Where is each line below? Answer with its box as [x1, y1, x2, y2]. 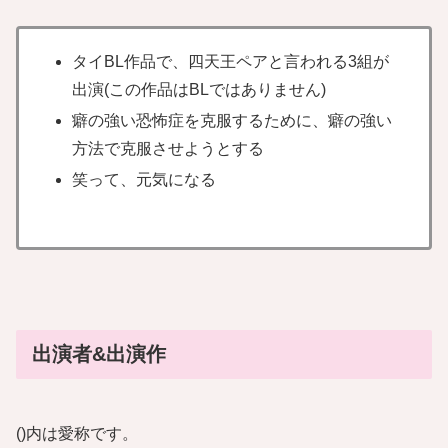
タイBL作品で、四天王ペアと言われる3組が [72, 52, 390, 70]
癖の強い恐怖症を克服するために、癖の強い [72, 112, 393, 130]
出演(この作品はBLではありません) [72, 80, 327, 98]
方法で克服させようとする [72, 140, 265, 158]
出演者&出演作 [32, 342, 166, 365]
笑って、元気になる [72, 171, 217, 189]
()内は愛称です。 [16, 424, 138, 442]
